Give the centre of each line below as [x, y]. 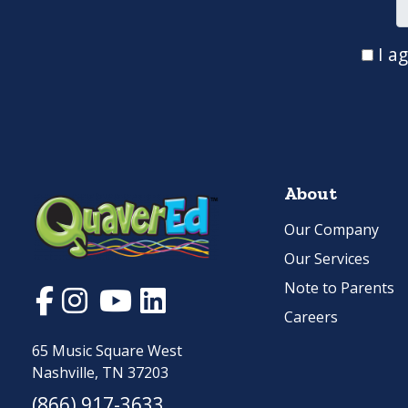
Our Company [331, 230]
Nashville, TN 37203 [100, 372]
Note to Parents [339, 288]
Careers [311, 317]
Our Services [327, 259]
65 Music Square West [107, 350]
